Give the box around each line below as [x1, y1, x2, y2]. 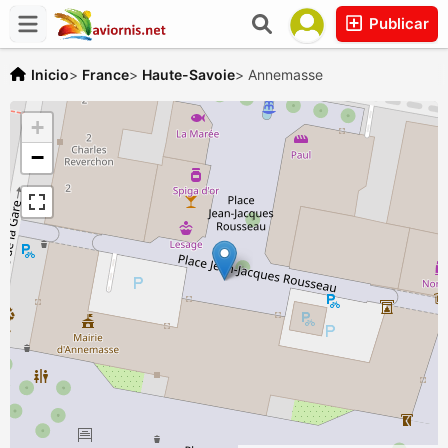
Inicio [31, 66, 69, 83]
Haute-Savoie [142, 66, 235, 83]
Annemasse [248, 66, 323, 83]
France [82, 66, 129, 83]
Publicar [365, 14, 429, 33]
